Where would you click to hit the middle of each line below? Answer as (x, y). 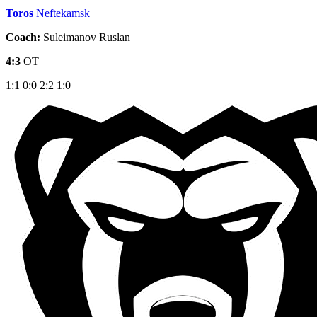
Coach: (23, 37)
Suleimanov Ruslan (85, 37)
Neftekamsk (63, 13)
